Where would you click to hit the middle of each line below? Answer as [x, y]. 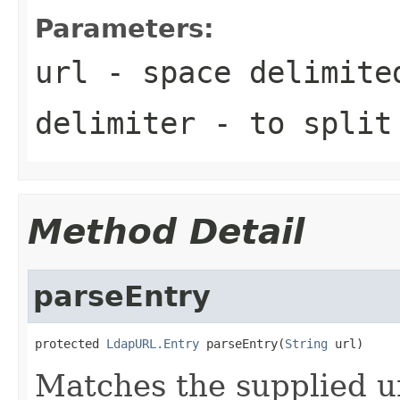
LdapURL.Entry [153, 343]
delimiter [115, 123]
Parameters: [125, 28]
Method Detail [166, 231]
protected [71, 343]
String [306, 343]
